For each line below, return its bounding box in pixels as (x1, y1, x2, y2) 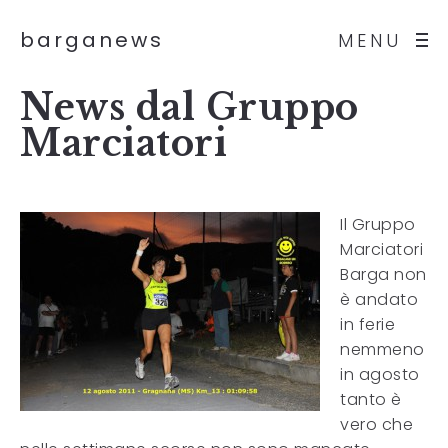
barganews (20, 26, 164, 54)
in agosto (340, 363, 420, 386)
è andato (340, 288, 418, 311)
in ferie (340, 313, 395, 336)
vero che (340, 413, 413, 436)
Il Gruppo (340, 213, 416, 236)
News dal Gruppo (20, 85, 359, 130)
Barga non (340, 263, 427, 286)
